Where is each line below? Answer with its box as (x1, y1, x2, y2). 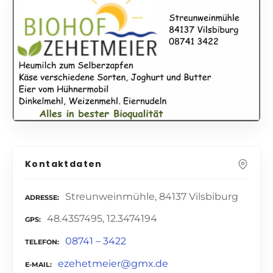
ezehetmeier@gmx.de (58, 258, 168, 270)
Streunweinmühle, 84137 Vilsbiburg (65, 190, 238, 202)
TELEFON (25, 238, 57, 247)
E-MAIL (25, 260, 50, 269)
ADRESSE (25, 193, 57, 202)
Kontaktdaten (25, 157, 102, 170)
